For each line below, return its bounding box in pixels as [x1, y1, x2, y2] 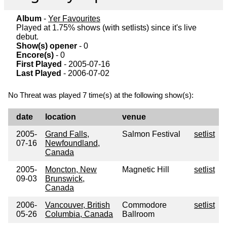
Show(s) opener [16, 42, 77, 51]
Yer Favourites [48, 14, 100, 23]
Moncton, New [45, 165, 97, 174]
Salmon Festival [122, 130, 180, 139]
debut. [16, 32, 39, 42]
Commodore [122, 201, 167, 210]
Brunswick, [45, 174, 85, 183]
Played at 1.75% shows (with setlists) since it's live [16, 23, 197, 32]
